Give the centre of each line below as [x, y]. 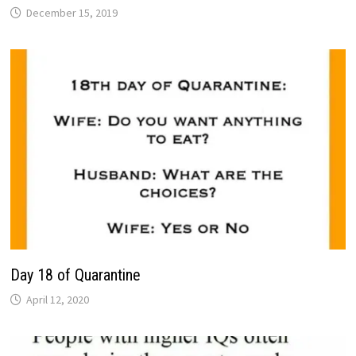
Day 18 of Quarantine [75, 275]
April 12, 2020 [57, 299]
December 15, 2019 [72, 13]
